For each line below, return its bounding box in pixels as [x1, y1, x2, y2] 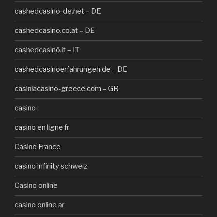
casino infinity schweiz [15, 162, 87, 171]
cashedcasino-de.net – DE [15, 7, 101, 16]
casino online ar [15, 201, 64, 210]
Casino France [15, 142, 61, 152]
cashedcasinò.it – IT [15, 46, 79, 55]
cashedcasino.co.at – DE [15, 26, 95, 35]
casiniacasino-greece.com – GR [15, 84, 119, 93]
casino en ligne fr [15, 123, 69, 132]
